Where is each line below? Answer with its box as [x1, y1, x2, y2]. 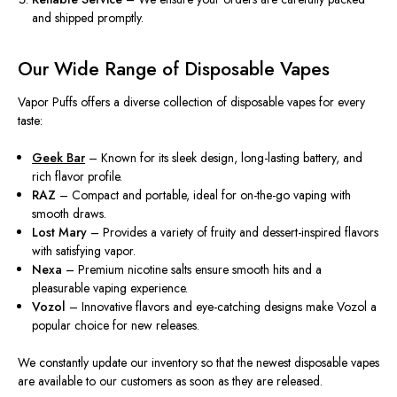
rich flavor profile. [32, 167, 123, 186]
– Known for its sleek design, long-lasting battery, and [85, 149, 363, 167]
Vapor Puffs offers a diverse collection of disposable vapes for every [18, 93, 365, 112]
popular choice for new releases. [32, 316, 200, 335]
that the [213, 354, 256, 372]
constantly [39, 354, 89, 372]
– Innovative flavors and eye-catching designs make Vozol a [66, 298, 378, 316]
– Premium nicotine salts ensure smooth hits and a [62, 261, 323, 279]
